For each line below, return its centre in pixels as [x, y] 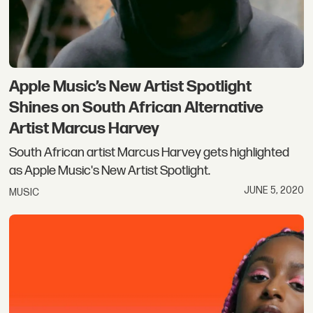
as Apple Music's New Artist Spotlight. [110, 170]
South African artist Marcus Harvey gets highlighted [150, 152]
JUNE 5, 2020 [274, 191]
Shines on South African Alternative [137, 108]
